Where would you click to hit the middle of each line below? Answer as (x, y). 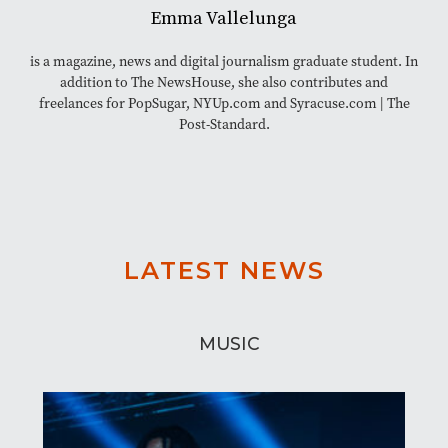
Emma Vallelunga (224, 18)
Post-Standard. (224, 124)
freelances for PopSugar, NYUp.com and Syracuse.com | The (224, 103)
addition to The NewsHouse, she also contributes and (224, 82)
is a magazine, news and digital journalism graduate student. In (224, 61)
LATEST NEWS (224, 270)
